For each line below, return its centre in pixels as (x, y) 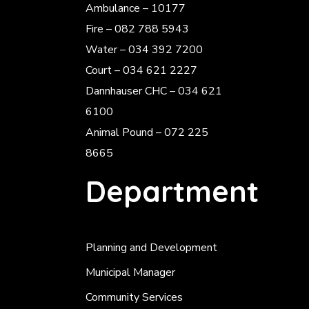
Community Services (134, 297)
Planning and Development (152, 248)
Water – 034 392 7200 (144, 50)
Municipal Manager (131, 272)
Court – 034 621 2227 (142, 70)
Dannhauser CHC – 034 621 (154, 91)
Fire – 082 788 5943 (138, 29)
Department (172, 191)
